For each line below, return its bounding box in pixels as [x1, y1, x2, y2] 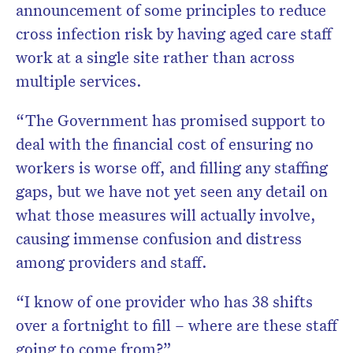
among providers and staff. [16, 251, 207, 273]
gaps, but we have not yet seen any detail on [16, 180, 328, 202]
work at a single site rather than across [16, 46, 295, 68]
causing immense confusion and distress [16, 228, 302, 249]
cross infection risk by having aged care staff [16, 23, 332, 44]
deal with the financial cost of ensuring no [16, 133, 314, 154]
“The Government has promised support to [16, 110, 325, 131]
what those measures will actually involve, [16, 204, 316, 225]
